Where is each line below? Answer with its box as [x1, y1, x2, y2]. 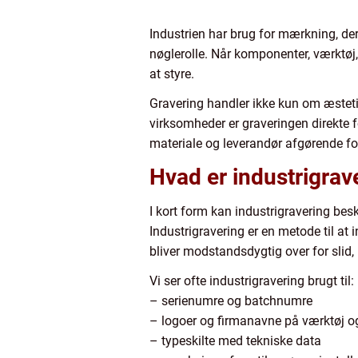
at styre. [149, 66, 194, 82]
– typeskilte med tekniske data [149, 333, 321, 348]
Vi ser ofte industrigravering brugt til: [149, 273, 354, 288]
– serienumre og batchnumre [149, 293, 312, 308]
